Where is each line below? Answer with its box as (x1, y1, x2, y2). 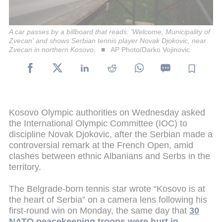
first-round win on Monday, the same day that (9, 205, 189, 216)
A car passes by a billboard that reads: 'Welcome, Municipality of (9, 27, 210, 36)
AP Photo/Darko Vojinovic (110, 45, 190, 54)
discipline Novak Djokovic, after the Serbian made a (9, 129, 213, 139)
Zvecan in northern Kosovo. (9, 45, 96, 54)
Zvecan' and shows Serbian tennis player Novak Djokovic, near (9, 36, 206, 45)
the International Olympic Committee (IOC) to (9, 118, 187, 128)
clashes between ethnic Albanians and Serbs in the (9, 151, 210, 161)
